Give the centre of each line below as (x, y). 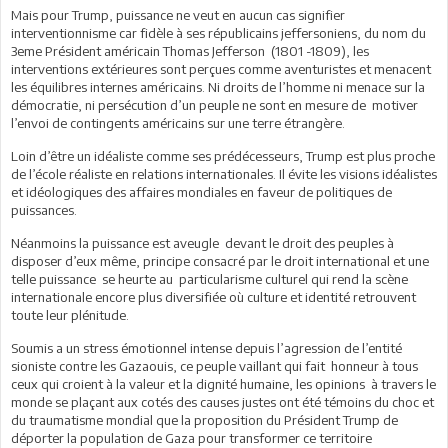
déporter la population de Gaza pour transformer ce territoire (191, 437)
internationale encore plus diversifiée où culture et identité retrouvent (213, 296)
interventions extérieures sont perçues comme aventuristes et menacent (221, 68)
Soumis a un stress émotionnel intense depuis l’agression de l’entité (206, 347)
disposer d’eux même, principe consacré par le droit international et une (220, 260)
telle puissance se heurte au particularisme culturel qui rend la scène (209, 278)
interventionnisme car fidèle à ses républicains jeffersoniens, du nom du (218, 32)
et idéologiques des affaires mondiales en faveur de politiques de (201, 191)
